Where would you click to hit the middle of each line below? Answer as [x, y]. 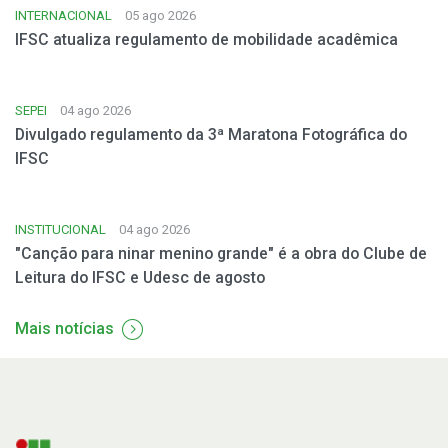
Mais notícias [64, 328]
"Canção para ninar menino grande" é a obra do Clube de [221, 253]
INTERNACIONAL [63, 15]
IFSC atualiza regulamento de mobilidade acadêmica [206, 39]
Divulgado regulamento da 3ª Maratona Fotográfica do [211, 134]
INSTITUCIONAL [60, 229]
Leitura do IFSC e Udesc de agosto [140, 277]
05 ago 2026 [160, 15]
